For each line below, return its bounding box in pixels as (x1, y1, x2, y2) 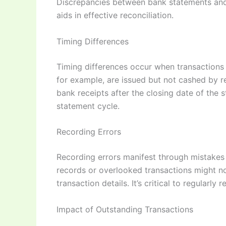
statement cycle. (56, 100, 120, 111)
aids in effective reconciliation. (56, 10, 174, 21)
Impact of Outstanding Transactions (56, 204, 193, 214)
